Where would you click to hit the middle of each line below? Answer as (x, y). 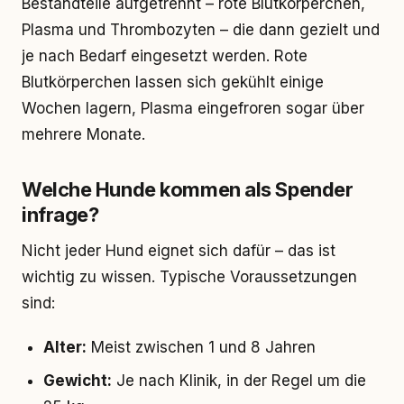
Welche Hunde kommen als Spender (188, 189)
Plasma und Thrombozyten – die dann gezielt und (201, 30)
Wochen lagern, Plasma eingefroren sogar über (193, 108)
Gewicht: (78, 381)
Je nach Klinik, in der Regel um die (239, 381)
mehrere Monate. (83, 134)
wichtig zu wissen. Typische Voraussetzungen (189, 277)
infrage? (60, 215)
